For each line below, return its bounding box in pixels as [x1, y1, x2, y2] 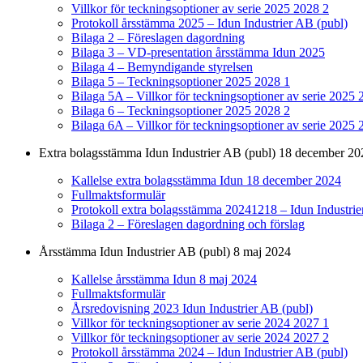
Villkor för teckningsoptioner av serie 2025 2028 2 [71, 2, 329, 16]
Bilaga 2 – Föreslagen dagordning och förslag [71, 217, 305, 232]
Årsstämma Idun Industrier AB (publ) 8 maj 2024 [39, 245, 291, 259]
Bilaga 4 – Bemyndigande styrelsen [71, 60, 253, 75]
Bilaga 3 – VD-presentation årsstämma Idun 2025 [71, 45, 325, 60]
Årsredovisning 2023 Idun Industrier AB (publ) [71, 301, 313, 316]
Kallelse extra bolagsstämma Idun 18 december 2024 [71, 173, 341, 188]
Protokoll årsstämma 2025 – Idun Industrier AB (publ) [71, 16, 348, 31]
